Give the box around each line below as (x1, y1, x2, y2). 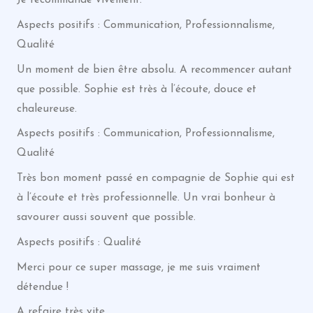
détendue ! (16, 281, 68, 293)
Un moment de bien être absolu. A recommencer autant (16, 64, 292, 75)
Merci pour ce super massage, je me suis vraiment (16, 261, 261, 273)
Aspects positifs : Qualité (16, 236, 141, 248)
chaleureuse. (16, 103, 77, 115)
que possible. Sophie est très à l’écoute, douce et (16, 83, 256, 95)
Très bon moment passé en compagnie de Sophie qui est (16, 173, 295, 184)
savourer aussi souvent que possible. (16, 212, 196, 223)
